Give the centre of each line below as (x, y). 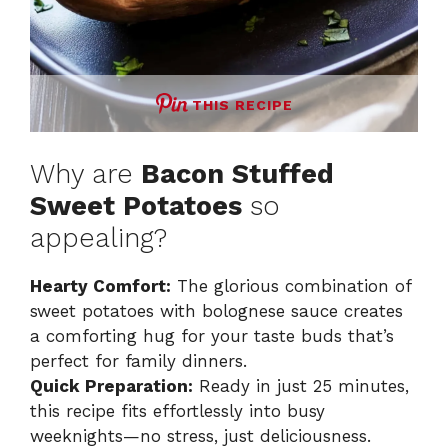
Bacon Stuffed (237, 173)
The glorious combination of (291, 285)
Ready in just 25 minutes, (301, 385)
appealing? (98, 237)
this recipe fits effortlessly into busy (177, 410)
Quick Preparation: (111, 385)
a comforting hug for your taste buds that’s (212, 335)
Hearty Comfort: (100, 285)
